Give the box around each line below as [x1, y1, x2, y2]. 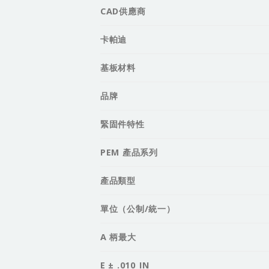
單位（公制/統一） [100, 202, 175, 214]
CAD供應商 [100, 5, 146, 17]
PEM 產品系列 [100, 146, 158, 158]
